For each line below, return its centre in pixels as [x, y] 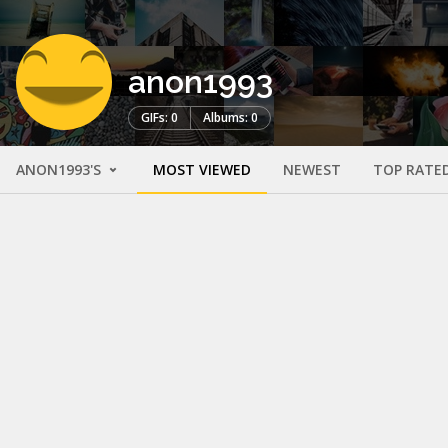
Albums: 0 [230, 117]
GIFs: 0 [159, 117]
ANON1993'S [60, 169]
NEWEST [312, 169]
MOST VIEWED [202, 169]
